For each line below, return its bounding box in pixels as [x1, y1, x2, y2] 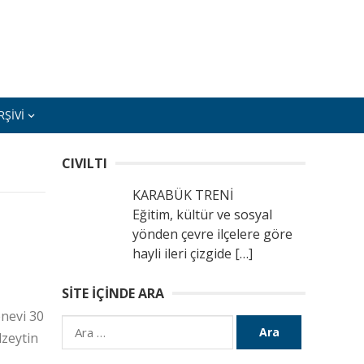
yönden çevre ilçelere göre [132, 225, 292, 243]
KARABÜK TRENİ [132, 186, 233, 204]
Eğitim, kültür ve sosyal [132, 206, 272, 223]
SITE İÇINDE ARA [62, 284, 164, 302]
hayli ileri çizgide [132, 245, 235, 262]
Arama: [61, 316, 103, 334]
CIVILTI [62, 154, 107, 172]
